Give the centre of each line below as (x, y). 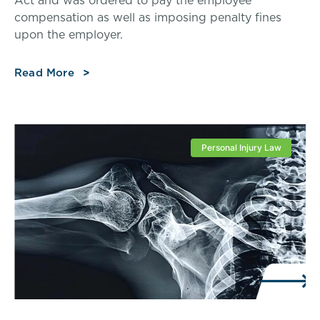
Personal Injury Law (241, 148)
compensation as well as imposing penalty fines (148, 17)
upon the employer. (69, 34)
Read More (44, 72)
